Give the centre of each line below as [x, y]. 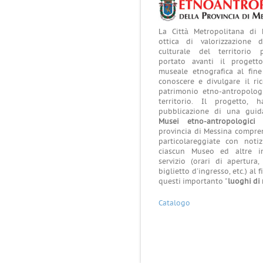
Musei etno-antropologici [207, 122]
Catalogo [174, 203]
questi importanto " [193, 181]
